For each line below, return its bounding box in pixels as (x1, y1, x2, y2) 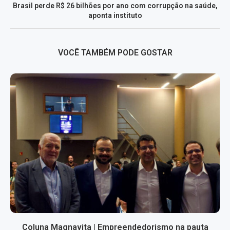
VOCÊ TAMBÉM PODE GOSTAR (57, 48, 172, 58)
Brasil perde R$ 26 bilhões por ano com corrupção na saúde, (12, 2, 218, 10)
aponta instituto (88, 11, 142, 20)
